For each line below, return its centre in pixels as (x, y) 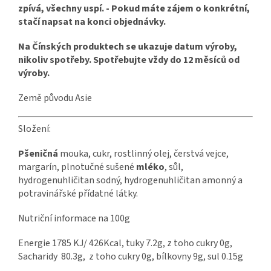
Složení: (34, 129)
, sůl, (174, 167)
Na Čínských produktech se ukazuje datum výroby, (128, 47)
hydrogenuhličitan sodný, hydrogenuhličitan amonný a (130, 181)
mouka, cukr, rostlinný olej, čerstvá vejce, (143, 154)
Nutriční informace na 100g (74, 219)
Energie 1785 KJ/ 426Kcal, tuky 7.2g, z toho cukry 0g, (125, 243)
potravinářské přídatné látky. (78, 194)
